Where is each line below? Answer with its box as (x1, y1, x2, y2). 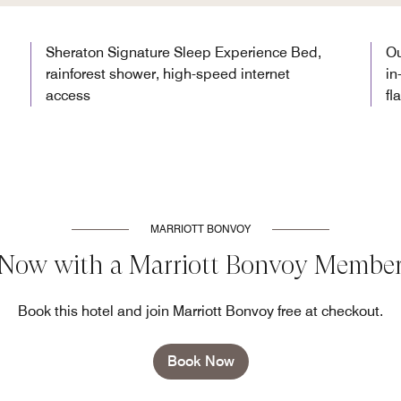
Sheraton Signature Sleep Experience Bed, (46, 43, 321, 61)
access (46, 86, 90, 104)
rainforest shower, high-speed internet (46, 64, 290, 82)
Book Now (166, 352, 235, 370)
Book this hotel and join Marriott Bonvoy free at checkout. (18, 302, 383, 320)
